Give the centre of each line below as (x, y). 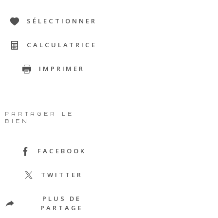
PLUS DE (62, 199)
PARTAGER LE (39, 114)
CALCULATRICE (62, 45)
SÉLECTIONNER (62, 21)
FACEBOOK (62, 151)
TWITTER (62, 175)
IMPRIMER (62, 69)
